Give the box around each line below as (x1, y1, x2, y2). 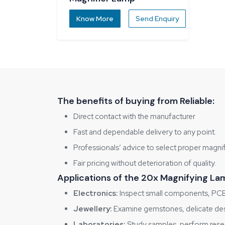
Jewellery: (73, 204, 112, 214)
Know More (76, 14, 114, 23)
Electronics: (73, 188, 118, 198)
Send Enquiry (136, 14, 179, 23)
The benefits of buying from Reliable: (57, 95, 214, 107)
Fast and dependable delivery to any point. (73, 127, 216, 137)
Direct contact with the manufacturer (73, 111, 197, 122)
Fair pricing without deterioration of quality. (73, 158, 216, 168)
